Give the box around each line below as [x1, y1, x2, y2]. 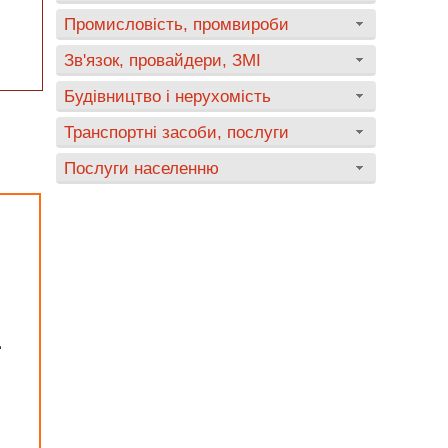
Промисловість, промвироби [64, 15, 289, 33]
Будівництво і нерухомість [64, 87, 271, 105]
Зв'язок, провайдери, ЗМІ [64, 51, 261, 69]
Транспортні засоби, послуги [64, 123, 289, 141]
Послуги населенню [64, 159, 219, 177]
